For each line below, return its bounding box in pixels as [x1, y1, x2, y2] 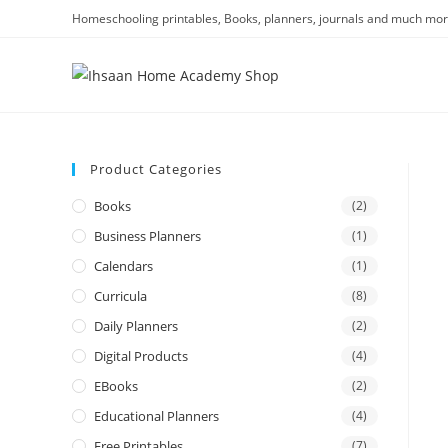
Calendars [94, 257, 153, 275]
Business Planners [94, 227, 201, 245]
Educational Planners [94, 407, 219, 425]
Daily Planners [94, 317, 178, 335]
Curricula [94, 287, 147, 305]
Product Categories [90, 160, 222, 178]
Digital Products [94, 347, 188, 365]
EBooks [94, 377, 138, 395]
